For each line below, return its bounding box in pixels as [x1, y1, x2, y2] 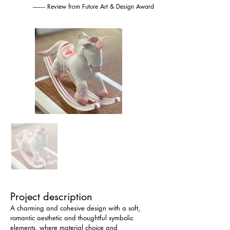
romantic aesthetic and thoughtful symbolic [10, 213, 136, 222]
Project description [10, 190, 92, 203]
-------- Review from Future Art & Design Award [33, 2, 154, 11]
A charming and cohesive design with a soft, [10, 203, 142, 213]
